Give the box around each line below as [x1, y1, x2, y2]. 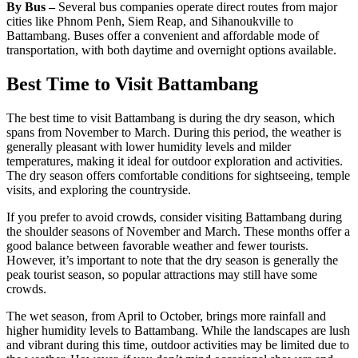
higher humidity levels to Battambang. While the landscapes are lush [6, 324, 350, 338]
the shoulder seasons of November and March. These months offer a [6, 225, 350, 239]
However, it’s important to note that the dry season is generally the [6, 253, 338, 268]
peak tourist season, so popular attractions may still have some [6, 268, 317, 282]
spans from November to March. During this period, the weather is [6, 125, 341, 140]
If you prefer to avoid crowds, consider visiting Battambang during [6, 210, 342, 225]
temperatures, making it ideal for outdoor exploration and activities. [6, 154, 343, 169]
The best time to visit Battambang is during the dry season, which [6, 111, 335, 125]
